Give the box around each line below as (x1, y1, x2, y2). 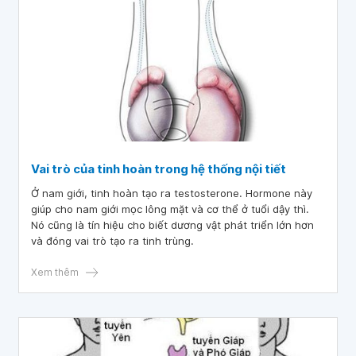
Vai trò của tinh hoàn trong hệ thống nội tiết (31, 161, 286, 176)
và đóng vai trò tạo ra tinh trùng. (31, 234, 194, 247)
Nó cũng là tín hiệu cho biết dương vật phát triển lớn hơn (31, 219, 314, 231)
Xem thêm (31, 266, 79, 278)
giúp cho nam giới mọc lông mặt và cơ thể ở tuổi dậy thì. (31, 203, 309, 215)
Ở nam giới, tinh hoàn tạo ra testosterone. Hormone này (31, 187, 312, 199)
